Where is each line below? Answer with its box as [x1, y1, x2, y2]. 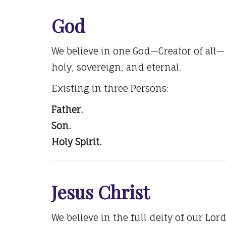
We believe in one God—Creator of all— [51, 45, 224, 57]
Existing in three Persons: [51, 83, 168, 94]
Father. [51, 104, 83, 116]
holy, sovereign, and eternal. [51, 62, 181, 73]
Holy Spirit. [51, 136, 101, 148]
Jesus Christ [51, 180, 149, 204]
